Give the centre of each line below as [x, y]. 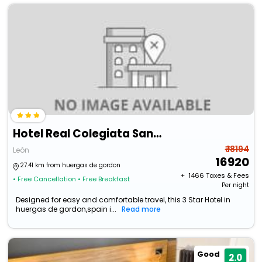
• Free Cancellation [45, 179]
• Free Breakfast [104, 179]
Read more [142, 209]
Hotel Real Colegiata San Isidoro [158, 134]
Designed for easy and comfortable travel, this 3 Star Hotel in [123, 200]
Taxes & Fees [227, 176]
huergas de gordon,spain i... [66, 209]
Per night [235, 185]
